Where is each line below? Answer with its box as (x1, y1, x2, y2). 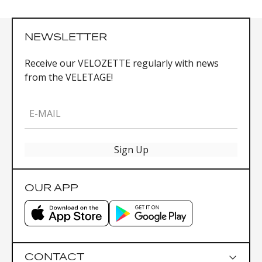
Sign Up (113, 143, 149, 156)
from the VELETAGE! (25, 71, 113, 84)
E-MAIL (29, 107, 61, 120)
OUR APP (25, 183, 78, 193)
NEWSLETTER (25, 32, 107, 42)
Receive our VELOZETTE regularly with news (25, 57, 219, 70)
